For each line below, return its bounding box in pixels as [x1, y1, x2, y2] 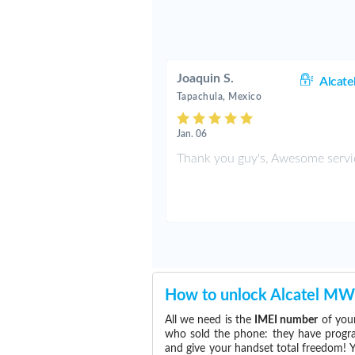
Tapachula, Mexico [176, 92, 262, 101]
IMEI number [254, 315, 319, 326]
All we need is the [165, 315, 255, 326]
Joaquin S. [176, 72, 234, 85]
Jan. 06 [176, 129, 207, 139]
